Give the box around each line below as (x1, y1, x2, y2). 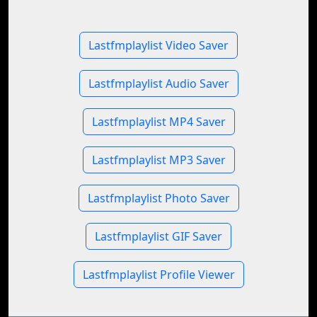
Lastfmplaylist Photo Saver (87, 190, 230, 206)
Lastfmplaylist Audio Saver (88, 76, 229, 91)
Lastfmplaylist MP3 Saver (91, 152, 226, 168)
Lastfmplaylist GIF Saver (95, 229, 222, 244)
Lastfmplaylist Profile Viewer (82, 267, 235, 282)
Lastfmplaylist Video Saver (88, 38, 229, 53)
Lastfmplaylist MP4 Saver (91, 114, 226, 129)
